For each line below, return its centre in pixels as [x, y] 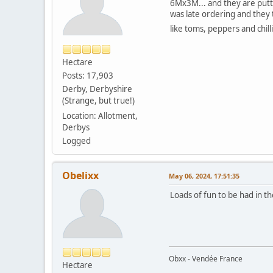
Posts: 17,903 [88, 75]
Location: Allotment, [100, 115]
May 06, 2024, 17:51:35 [204, 175]
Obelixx [80, 175]
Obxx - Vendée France [206, 258]
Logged [76, 140]
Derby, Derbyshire [97, 89]
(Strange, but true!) [98, 100]
